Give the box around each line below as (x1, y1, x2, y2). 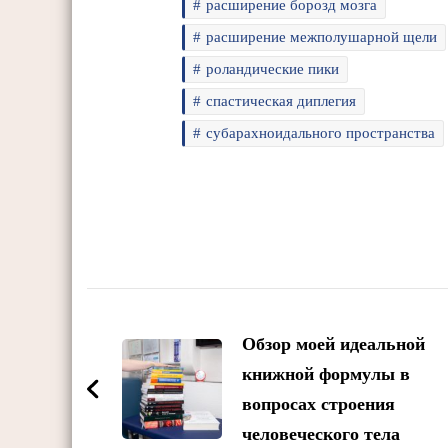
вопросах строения (242, 393, 395, 414)
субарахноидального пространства (206, 124, 436, 141)
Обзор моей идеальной (242, 333, 425, 354)
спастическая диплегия (206, 92, 357, 109)
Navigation (86, 332, 264, 375)
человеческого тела (242, 423, 400, 444)
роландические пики (206, 60, 340, 77)
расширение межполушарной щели (206, 28, 438, 45)
